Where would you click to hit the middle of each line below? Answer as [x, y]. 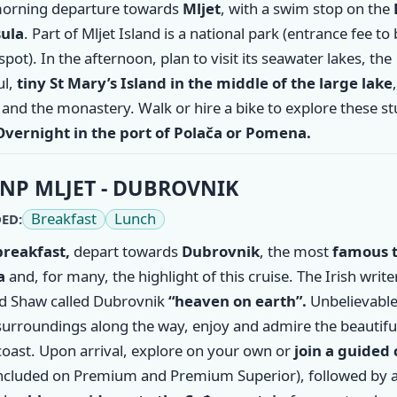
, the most [296, 251]
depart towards [125, 251]
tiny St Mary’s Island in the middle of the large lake [204, 82]
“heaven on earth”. [237, 300]
